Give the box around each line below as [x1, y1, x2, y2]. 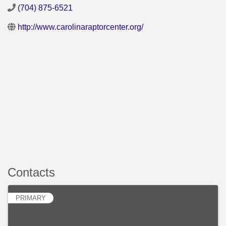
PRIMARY [16, 194, 46, 202]
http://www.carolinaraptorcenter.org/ [18, 23, 143, 32]
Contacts [8, 165, 55, 180]
